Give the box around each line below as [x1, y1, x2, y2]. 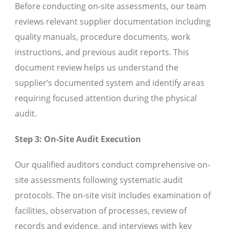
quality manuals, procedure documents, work [15, 31, 190, 43]
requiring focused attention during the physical [15, 93, 197, 104]
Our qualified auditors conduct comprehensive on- [15, 159, 210, 171]
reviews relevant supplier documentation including [15, 16, 211, 28]
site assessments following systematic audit [15, 174, 183, 186]
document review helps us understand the [15, 62, 178, 74]
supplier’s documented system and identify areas [15, 77, 204, 89]
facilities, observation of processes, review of [15, 205, 187, 217]
